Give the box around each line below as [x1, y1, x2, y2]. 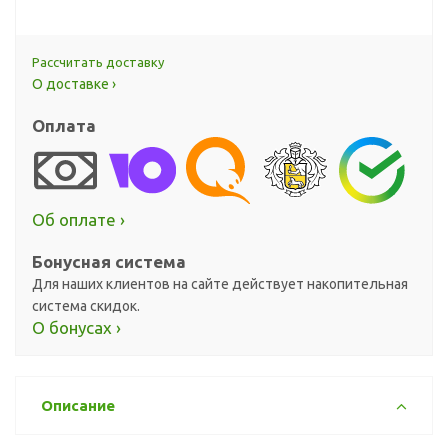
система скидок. [32, 297, 140, 314]
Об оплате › [32, 209, 125, 229]
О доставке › [32, 76, 116, 92]
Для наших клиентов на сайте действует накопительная [32, 275, 408, 292]
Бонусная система [32, 251, 186, 271]
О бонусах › [32, 317, 121, 337]
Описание [41, 396, 115, 414]
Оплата [32, 116, 96, 135]
